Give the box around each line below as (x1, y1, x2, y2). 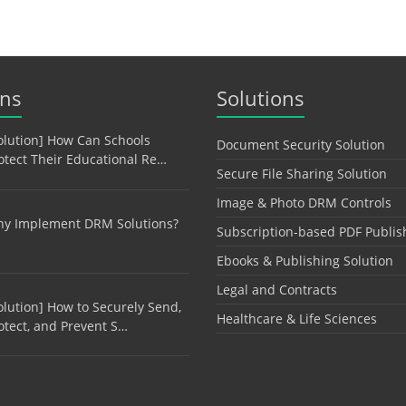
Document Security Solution (217, 136, 385, 154)
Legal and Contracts (217, 281, 337, 299)
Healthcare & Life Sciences (217, 310, 377, 328)
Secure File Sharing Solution (217, 165, 387, 183)
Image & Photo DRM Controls (217, 194, 391, 212)
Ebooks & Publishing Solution (217, 252, 393, 270)
